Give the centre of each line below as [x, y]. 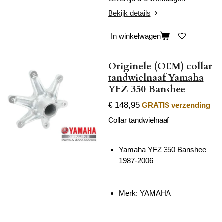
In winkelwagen [136, 36]
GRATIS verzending [176, 105]
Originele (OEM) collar [160, 66]
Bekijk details [129, 13]
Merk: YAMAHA [145, 193]
